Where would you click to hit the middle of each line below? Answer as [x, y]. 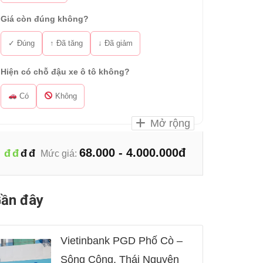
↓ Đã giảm [115, 43]
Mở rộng [169, 123]
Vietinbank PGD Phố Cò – [122, 241]
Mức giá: [59, 154]
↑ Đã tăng [66, 43]
